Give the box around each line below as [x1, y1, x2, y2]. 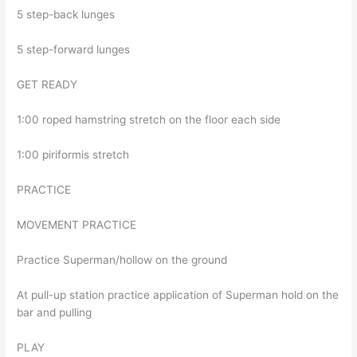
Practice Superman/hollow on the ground [17, 253, 228, 267]
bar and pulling [17, 306, 92, 320]
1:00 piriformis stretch [17, 148, 130, 162]
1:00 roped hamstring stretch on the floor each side [17, 113, 281, 127]
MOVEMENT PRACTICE [17, 218, 137, 232]
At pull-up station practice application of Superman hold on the [17, 288, 339, 302]
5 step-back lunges [17, 8, 116, 22]
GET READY [17, 78, 78, 92]
